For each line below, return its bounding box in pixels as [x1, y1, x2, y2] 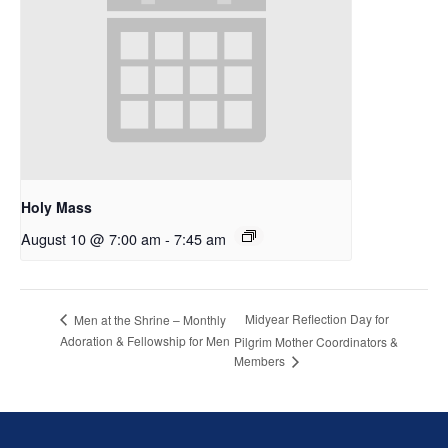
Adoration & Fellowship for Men [60, 332, 230, 350]
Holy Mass [21, 196, 92, 217]
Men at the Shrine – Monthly [71, 310, 226, 328]
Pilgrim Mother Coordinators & [234, 332, 399, 350]
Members [234, 351, 289, 369]
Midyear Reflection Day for [245, 310, 390, 328]
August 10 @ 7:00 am [21, 227, 161, 249]
